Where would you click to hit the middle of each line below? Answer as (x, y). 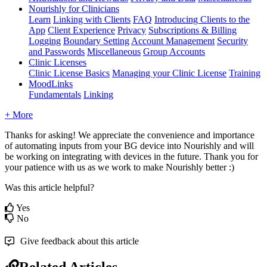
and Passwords (57, 51)
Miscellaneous (114, 51)
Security (232, 41)
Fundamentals (55, 94)
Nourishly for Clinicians (74, 8)
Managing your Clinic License (169, 73)
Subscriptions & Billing (193, 30)
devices (137, 156)
